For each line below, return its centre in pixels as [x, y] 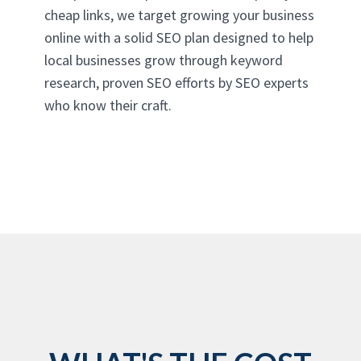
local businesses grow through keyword [164, 60]
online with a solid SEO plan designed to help [179, 37]
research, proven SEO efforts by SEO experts [176, 82]
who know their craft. [108, 105]
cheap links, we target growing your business [179, 15]
